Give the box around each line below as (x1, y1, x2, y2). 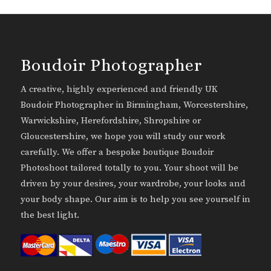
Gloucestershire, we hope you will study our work (20, 131, 225, 143)
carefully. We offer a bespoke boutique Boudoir (20, 146, 214, 158)
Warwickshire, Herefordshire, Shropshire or (20, 115, 201, 127)
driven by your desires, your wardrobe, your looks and (20, 178, 246, 190)
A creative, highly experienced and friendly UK (20, 83, 218, 96)
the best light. (20, 209, 79, 221)
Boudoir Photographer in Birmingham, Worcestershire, (20, 99, 248, 111)
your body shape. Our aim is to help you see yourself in (20, 194, 250, 206)
